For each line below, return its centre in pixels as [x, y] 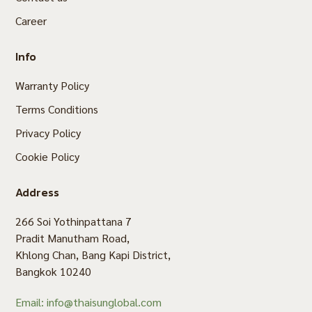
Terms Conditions [57, 109]
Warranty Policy [53, 86]
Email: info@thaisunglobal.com [89, 302]
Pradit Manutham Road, [73, 238]
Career [31, 21]
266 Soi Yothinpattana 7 [74, 221]
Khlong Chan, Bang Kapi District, [93, 255]
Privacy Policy [48, 133]
